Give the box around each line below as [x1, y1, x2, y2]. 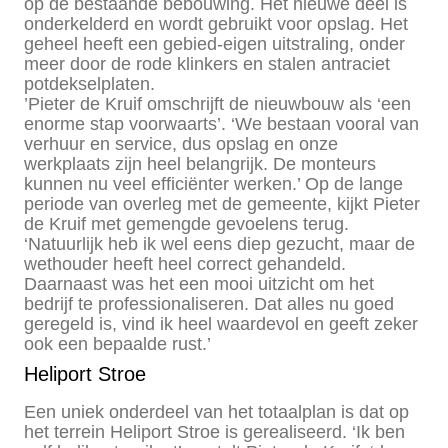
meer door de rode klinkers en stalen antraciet [24, 53, 390, 74]
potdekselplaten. [24, 73, 155, 94]
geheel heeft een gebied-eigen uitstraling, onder [24, 33, 405, 54]
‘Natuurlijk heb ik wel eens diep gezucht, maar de [24, 233, 415, 254]
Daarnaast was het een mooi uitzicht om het [24, 273, 374, 294]
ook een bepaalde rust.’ [24, 333, 211, 354]
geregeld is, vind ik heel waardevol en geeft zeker [24, 313, 418, 334]
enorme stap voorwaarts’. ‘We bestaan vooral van [24, 113, 419, 134]
